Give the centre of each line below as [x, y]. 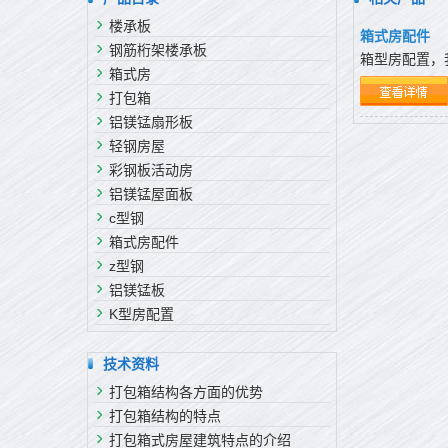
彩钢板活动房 [151, 170]
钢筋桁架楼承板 [158, 50]
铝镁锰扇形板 [151, 122]
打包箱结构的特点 [165, 416]
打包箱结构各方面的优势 [186, 392]
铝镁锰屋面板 [151, 194]
